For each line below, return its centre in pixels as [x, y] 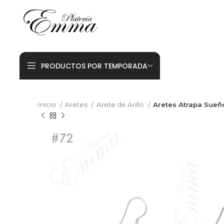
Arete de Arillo [121, 104]
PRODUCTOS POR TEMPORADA [94, 66]
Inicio [48, 104]
